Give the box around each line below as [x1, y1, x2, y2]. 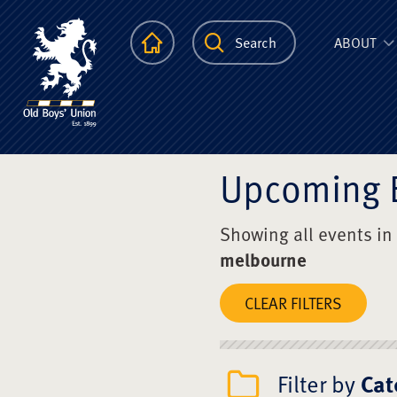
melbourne [220, 245, 307, 273]
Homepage [173, 32, 237, 53]
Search [235, 32, 276, 53]
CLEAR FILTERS [245, 291, 342, 315]
